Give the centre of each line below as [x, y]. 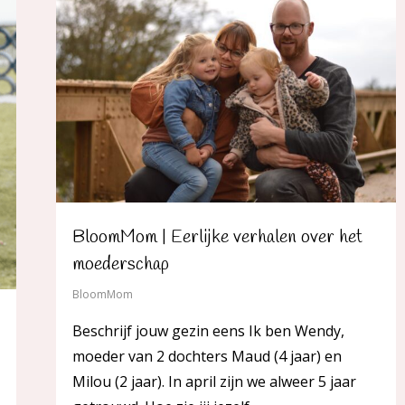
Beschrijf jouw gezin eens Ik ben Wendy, [208, 331]
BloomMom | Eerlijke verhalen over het [217, 238]
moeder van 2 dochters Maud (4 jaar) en [207, 357]
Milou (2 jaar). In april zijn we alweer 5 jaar [214, 382]
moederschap [121, 265]
